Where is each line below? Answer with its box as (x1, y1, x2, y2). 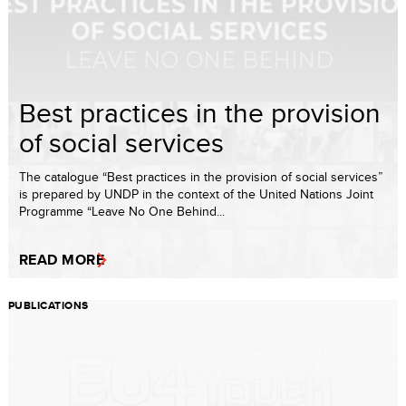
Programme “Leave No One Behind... (19, 201, 225, 220)
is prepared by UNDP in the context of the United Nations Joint (19, 184, 373, 203)
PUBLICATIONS (8, 296, 89, 314)
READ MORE (19, 248, 105, 270)
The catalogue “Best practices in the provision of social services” (19, 167, 382, 186)
